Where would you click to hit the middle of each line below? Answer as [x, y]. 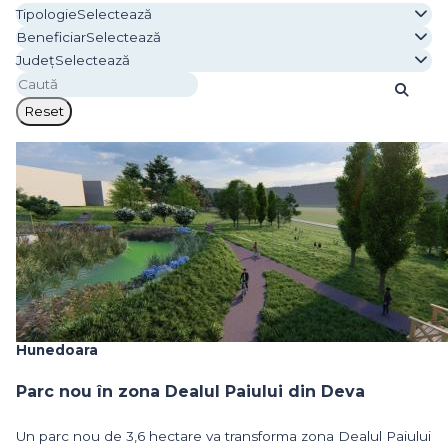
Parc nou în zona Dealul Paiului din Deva [190, 391]
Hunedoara [57, 349]
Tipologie [46, 13]
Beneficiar [51, 36]
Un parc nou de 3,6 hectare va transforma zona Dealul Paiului [223, 435]
